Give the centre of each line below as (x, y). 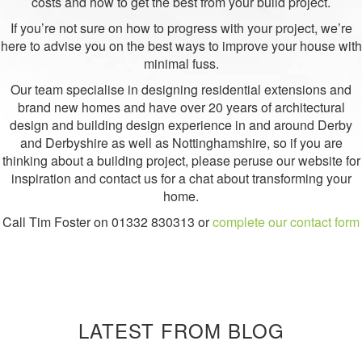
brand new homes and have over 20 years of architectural (181, 107)
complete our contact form (286, 222)
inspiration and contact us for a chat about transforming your (181, 178)
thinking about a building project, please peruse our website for (181, 160)
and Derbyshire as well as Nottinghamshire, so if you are (181, 143)
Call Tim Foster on (57, 222)
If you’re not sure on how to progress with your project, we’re (181, 28)
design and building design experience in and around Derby (181, 125)
